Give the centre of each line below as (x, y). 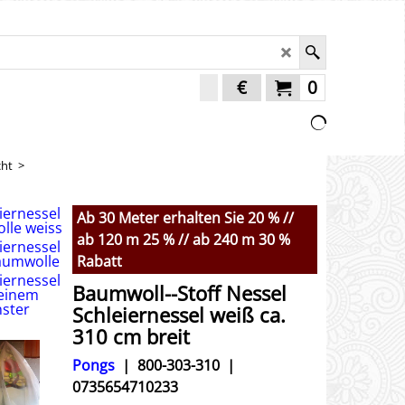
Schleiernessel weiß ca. (179, 315)
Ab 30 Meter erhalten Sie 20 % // (185, 218)
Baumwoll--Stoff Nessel (179, 293)
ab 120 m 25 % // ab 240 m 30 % (184, 240)
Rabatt (99, 261)
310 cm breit (131, 336)
